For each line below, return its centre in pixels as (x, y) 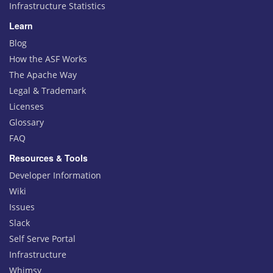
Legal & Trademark (48, 91)
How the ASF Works (48, 59)
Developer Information (55, 175)
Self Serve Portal (42, 239)
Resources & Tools (48, 158)
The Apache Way (43, 75)
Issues (22, 207)
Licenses (27, 107)
